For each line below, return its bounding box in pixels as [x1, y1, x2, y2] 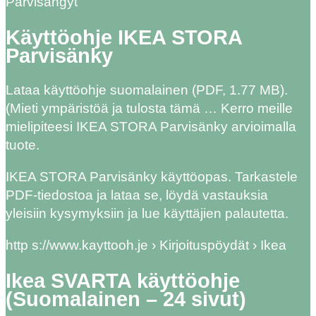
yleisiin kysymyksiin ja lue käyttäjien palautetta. [6, 206, 288, 221]
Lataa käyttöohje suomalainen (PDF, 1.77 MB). [6, 83, 288, 98]
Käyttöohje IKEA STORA [6, 25, 242, 49]
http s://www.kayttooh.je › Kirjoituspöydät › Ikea [6, 238, 286, 253]
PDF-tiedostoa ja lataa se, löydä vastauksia [6, 188, 268, 203]
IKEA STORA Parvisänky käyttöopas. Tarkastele [6, 169, 298, 185]
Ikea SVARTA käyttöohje [6, 269, 240, 293]
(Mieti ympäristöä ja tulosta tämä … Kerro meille [6, 101, 293, 116]
